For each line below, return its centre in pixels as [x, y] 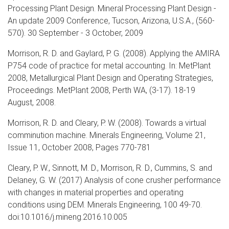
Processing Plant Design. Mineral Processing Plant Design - [112, 8]
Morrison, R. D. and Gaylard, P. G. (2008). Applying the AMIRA [114, 53]
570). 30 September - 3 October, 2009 [75, 33]
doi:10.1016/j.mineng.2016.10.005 [67, 217]
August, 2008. [32, 102]
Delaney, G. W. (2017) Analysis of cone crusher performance [114, 180]
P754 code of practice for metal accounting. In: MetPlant [109, 65]
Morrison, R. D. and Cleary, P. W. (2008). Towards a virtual [107, 123]
